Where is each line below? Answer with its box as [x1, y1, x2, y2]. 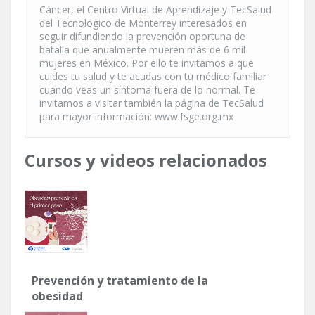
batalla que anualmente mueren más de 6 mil [39, 43, 245, 57]
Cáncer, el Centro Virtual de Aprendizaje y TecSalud [39, 3, 271, 17]
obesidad [32, 288, 83, 304]
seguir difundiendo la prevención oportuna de [39, 30, 245, 44]
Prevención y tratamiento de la [32, 273, 208, 289]
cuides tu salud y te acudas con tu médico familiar [39, 70, 266, 84]
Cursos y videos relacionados [25, 148, 267, 172]
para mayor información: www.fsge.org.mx [39, 110, 233, 124]
